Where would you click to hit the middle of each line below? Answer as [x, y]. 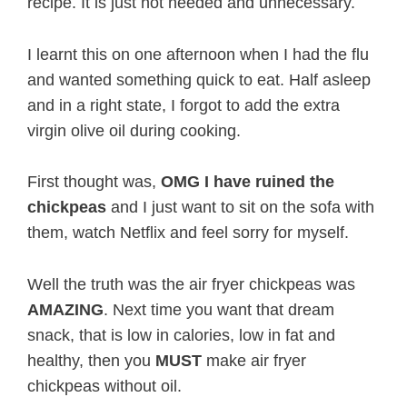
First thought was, [94, 182]
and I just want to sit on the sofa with [240, 208]
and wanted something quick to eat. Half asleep [199, 79]
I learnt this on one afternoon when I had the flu [198, 54]
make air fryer [254, 361]
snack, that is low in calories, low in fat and [181, 336]
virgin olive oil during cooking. [134, 130]
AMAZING [65, 310]
